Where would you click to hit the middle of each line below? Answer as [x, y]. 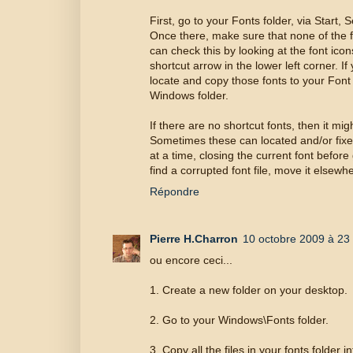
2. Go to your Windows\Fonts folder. [239, 320]
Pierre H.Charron [194, 239]
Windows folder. [189, 95]
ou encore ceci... [191, 260]
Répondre [175, 191]
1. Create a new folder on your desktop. [249, 290]
